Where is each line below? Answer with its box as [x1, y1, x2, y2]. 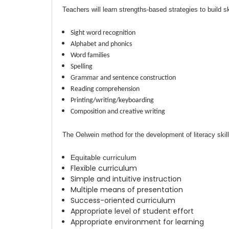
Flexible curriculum [71, 163, 138, 173]
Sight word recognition [71, 29, 136, 37]
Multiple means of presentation [71, 184, 184, 195]
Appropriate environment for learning [71, 216, 204, 227]
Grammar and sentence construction [71, 74, 176, 82]
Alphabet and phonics [71, 40, 132, 48]
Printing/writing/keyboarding [71, 96, 154, 104]
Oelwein [76, 130, 99, 139]
